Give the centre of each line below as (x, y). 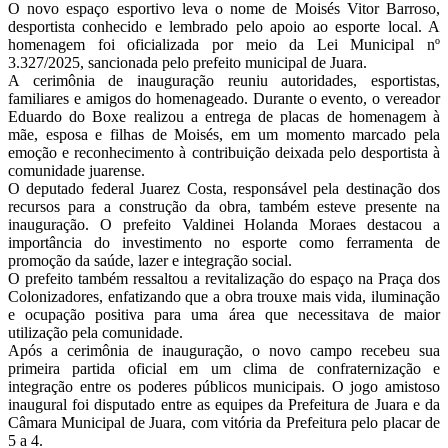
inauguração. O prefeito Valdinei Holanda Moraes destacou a (224, 225)
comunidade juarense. (76, 171)
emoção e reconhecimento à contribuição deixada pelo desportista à (224, 153)
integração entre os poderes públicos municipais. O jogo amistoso (224, 387)
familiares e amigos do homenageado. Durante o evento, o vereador (224, 99)
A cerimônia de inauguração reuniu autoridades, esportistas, (224, 81)
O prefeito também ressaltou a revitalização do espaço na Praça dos (224, 279)
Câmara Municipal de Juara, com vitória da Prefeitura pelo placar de (224, 423)
